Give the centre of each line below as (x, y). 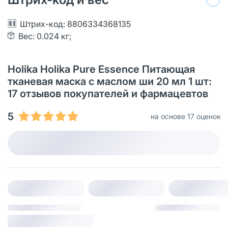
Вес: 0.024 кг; (45, 36)
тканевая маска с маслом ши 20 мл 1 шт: (110, 81)
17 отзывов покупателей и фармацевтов (108, 93)
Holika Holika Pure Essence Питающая (101, 69)
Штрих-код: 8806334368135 (75, 24)
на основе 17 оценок (186, 116)
